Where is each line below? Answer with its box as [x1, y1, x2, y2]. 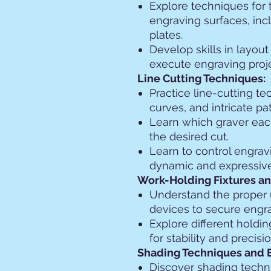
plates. [149, 28, 183, 41]
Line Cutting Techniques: [137, 72, 266, 85]
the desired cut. [149, 130, 229, 143]
